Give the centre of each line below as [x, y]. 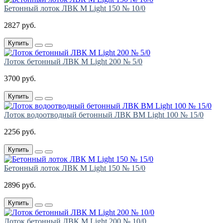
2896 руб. [20, 185]
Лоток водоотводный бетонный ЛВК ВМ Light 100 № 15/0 [104, 115]
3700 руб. [20, 79]
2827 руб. [20, 25]
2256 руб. [20, 132]
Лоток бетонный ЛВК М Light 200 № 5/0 [73, 62]
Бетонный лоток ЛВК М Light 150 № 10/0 [75, 8]
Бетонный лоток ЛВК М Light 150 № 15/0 [75, 168]
